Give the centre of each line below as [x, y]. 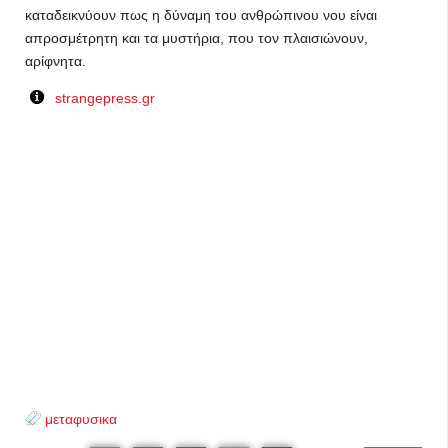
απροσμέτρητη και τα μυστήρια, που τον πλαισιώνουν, [196, 38]
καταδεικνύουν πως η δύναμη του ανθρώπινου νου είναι [201, 15]
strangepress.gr [105, 98]
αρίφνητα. [55, 61]
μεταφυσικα [81, 419]
